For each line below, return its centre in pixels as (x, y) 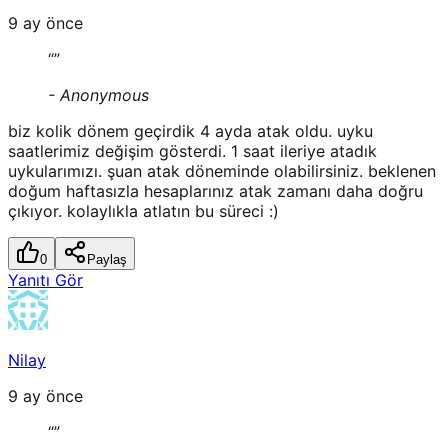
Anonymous (104, 95)
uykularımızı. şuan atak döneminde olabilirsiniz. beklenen (222, 171)
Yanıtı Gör (45, 280)
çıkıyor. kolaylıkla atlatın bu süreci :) (143, 211)
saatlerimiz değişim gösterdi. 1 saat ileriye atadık (192, 151)
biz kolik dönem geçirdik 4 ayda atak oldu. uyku (190, 131)
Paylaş (107, 260)
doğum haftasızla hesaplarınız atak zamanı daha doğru (215, 191)
